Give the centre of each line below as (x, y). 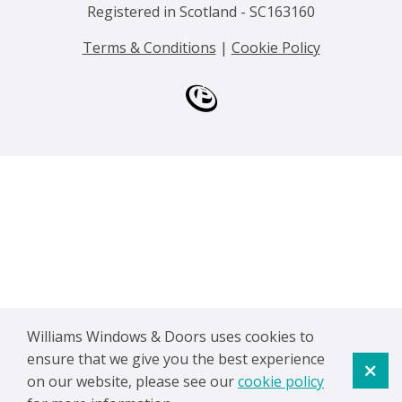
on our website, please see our (132, 381)
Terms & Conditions (149, 47)
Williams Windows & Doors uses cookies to (170, 336)
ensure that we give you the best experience (176, 359)
